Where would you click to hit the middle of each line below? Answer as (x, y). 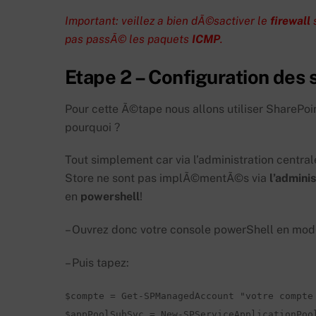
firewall (290, 21)
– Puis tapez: (97, 263)
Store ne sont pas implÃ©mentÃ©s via (167, 178)
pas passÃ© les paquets (128, 39)
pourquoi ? (92, 127)
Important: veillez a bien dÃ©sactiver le (168, 21)
